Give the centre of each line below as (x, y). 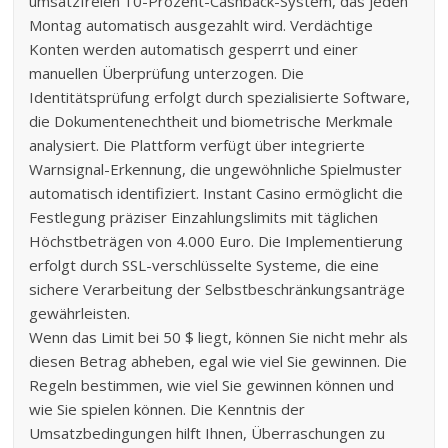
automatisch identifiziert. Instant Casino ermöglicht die (216, 192)
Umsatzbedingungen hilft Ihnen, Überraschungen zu (207, 432)
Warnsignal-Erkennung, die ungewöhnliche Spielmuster (216, 168)
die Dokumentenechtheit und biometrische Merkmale (211, 120)
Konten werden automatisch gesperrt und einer (194, 48)
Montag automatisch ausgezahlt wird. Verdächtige (201, 24)
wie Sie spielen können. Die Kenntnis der (167, 408)
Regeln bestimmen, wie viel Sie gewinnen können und (212, 384)
